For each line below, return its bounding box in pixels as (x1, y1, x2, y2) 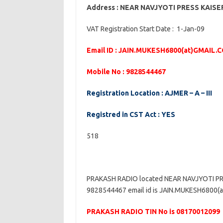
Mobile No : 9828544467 (86, 68, 166, 76)
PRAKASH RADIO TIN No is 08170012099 (86, 208, 220, 216)
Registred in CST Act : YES (86, 111, 175, 118)
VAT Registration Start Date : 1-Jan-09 (86, 25, 205, 33)
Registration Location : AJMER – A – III (86, 89, 212, 97)
